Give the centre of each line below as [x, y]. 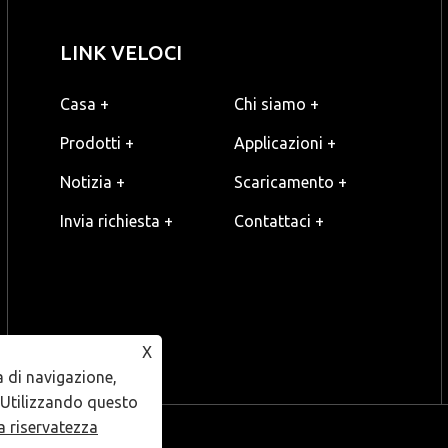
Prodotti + [96, 143]
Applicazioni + [285, 143]
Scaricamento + [291, 182]
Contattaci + [279, 221]
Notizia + [92, 182]
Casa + [84, 104]
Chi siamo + [277, 104]
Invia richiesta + [116, 221]
